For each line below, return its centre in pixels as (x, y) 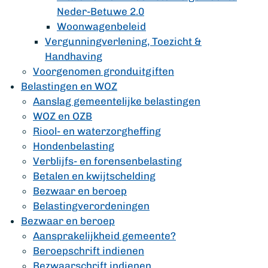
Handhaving (74, 56)
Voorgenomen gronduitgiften (103, 71)
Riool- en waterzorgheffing (97, 131)
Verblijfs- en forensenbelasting (107, 161)
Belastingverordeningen (91, 206)
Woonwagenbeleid (101, 26)
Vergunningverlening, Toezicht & (123, 41)
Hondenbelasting (74, 146)
